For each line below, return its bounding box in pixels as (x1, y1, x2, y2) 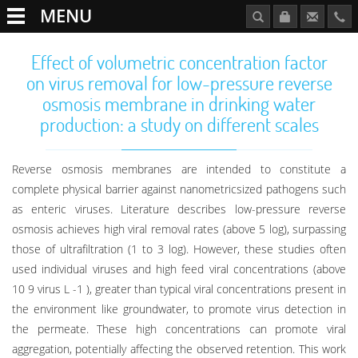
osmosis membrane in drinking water (42, 91, 316, 116)
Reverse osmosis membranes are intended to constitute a (12, 161, 346, 177)
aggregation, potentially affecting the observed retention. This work (12, 341, 346, 356)
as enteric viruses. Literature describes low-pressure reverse (12, 201, 346, 217)
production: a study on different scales (39, 112, 319, 137)
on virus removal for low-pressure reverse (26, 70, 332, 95)
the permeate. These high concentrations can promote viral (12, 321, 346, 336)
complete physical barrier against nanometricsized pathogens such (12, 181, 346, 197)
